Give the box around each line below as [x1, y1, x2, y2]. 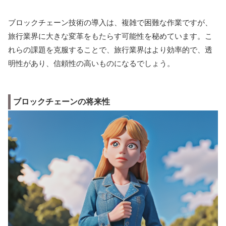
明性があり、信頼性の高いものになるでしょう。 [8, 59, 175, 68]
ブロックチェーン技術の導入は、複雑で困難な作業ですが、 [8, 18, 212, 27]
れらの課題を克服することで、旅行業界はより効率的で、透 [8, 45, 212, 54]
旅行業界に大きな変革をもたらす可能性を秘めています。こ [8, 32, 212, 41]
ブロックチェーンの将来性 [13, 97, 110, 106]
